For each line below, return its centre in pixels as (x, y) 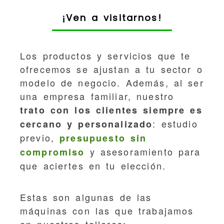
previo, (40, 137)
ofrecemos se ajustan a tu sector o (111, 69)
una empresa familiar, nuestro (97, 96)
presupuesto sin (103, 138)
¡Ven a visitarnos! (112, 17)
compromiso (52, 152)
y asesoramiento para (143, 151)
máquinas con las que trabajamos (107, 210)
